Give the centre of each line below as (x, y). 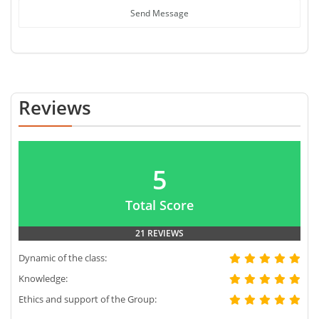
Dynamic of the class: (63, 258)
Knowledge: (43, 279)
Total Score (159, 205)
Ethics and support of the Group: (88, 299)
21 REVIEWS (159, 234)
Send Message (159, 14)
